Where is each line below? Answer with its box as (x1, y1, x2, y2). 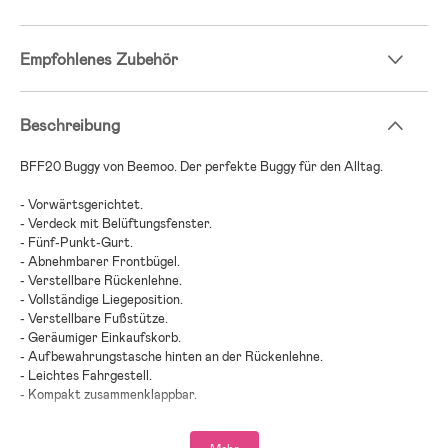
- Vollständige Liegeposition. (20, 291, 183, 309)
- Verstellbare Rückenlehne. (20, 272, 182, 290)
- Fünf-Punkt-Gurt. (20, 234, 133, 252)
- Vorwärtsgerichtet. (20, 196, 143, 214)
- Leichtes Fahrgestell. (20, 367, 152, 385)
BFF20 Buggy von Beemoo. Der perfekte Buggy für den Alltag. (20, 158, 383, 176)
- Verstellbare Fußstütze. (20, 310, 168, 328)
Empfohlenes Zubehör (20, 49, 178, 71)
